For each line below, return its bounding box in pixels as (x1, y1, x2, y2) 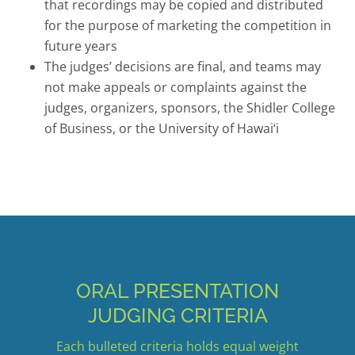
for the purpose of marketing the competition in (44, 16, 331, 34)
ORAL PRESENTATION (76, 279, 279, 303)
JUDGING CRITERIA (87, 303, 268, 327)
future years (44, 36, 117, 55)
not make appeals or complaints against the (44, 78, 307, 96)
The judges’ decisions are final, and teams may (44, 57, 321, 75)
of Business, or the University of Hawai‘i (44, 119, 279, 137)
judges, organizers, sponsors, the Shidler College (44, 98, 335, 116)
